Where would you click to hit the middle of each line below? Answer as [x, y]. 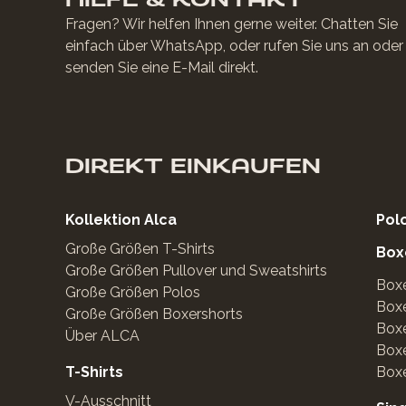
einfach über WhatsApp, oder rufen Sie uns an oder [234, 46]
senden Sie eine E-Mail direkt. [162, 68]
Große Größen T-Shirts [140, 249]
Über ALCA [102, 336]
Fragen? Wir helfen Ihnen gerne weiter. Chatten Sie [232, 24]
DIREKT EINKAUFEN [193, 165]
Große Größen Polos [133, 292]
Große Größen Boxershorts [154, 314]
